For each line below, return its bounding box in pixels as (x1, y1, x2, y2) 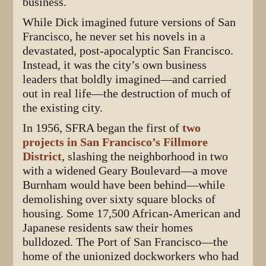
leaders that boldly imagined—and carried (23, 72, 227, 86)
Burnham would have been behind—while (23, 178, 226, 192)
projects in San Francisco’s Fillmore (23, 135, 208, 149)
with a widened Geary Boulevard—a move (23, 163, 228, 178)
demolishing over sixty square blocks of (23, 192, 216, 206)
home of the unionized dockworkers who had (23, 249, 239, 263)
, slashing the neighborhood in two (62, 149, 229, 163)
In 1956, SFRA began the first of (23, 121, 183, 135)
